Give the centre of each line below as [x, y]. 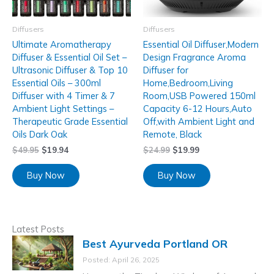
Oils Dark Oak [40, 134]
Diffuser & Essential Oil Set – [69, 57]
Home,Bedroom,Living [188, 83]
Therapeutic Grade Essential [70, 121]
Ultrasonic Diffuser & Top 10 [70, 70]
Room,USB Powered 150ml [199, 95]
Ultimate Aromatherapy [62, 44]
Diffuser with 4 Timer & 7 [64, 95]
